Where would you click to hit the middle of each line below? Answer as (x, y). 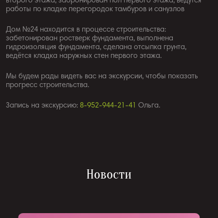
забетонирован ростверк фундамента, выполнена (90, 39)
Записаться (110, 208)
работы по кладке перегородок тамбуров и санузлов (95, 10)
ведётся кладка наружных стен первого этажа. (84, 56)
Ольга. (148, 106)
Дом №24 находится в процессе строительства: (86, 30)
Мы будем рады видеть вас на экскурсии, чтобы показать (102, 77)
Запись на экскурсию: (43, 106)
